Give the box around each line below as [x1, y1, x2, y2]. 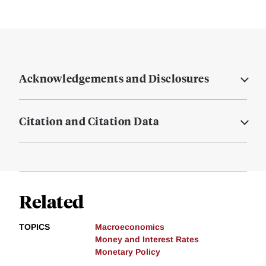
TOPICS [19, 222, 50, 232]
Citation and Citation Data [19, 113, 159, 129]
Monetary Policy [95, 247, 160, 257]
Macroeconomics [95, 222, 164, 232]
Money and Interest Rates [95, 235, 199, 245]
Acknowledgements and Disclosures [19, 71, 209, 86]
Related [19, 189, 84, 213]
